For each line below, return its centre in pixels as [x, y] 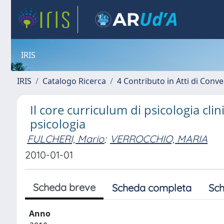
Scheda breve [64, 187]
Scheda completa [152, 188]
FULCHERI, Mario [65, 139]
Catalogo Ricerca [74, 81]
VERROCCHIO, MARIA [159, 139]
